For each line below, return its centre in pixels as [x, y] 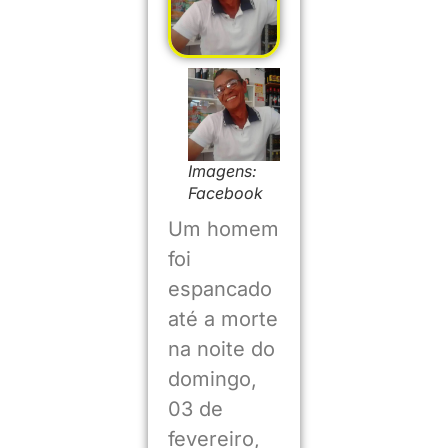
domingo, [212, 379]
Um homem [223, 229]
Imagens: [223, 171]
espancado [219, 289]
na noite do [221, 349]
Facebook [226, 193]
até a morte [222, 319]
